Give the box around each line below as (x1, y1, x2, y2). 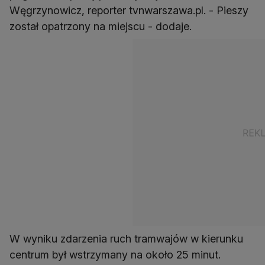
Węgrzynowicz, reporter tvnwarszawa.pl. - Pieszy (9, 4, 248, 17)
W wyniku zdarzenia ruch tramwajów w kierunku (9, 232, 243, 245)
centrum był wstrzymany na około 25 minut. (9, 248, 221, 261)
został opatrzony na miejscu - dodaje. (9, 20, 192, 33)
